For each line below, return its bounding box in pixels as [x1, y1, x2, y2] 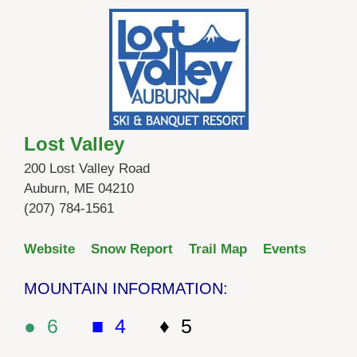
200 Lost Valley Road [24, 161, 150, 177]
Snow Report [91, 241, 173, 257]
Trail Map [189, 241, 247, 257]
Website [24, 241, 75, 257]
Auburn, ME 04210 [24, 181, 134, 197]
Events [263, 241, 306, 257]
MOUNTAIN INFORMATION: [24, 280, 228, 298]
